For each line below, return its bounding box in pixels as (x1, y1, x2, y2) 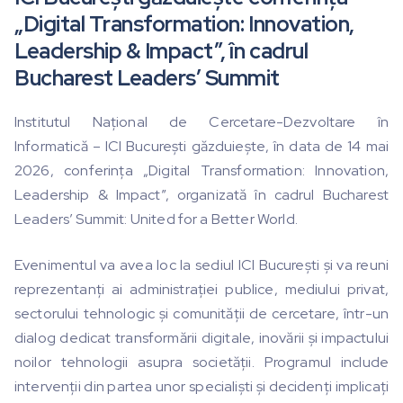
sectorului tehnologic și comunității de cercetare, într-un (14, 304, 389, 324)
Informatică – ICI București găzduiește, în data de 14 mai (14, 137, 389, 157)
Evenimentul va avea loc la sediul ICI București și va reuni (14, 255, 389, 275)
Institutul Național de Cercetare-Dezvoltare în (14, 112, 389, 132)
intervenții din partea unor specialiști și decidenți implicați (14, 377, 389, 397)
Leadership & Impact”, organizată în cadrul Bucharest (14, 185, 389, 205)
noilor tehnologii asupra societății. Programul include (14, 353, 389, 372)
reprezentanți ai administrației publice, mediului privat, (14, 280, 389, 300)
